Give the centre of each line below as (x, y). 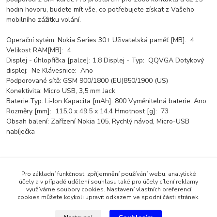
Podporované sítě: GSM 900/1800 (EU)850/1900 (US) (87, 80)
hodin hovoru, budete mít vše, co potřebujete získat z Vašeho (101, 9)
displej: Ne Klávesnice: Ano (50, 70)
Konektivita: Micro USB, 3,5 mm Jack (61, 91)
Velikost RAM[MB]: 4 (39, 50)
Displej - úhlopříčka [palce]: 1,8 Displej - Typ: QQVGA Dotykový (105, 60)
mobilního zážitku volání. (44, 19)
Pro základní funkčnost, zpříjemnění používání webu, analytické (108, 174)
